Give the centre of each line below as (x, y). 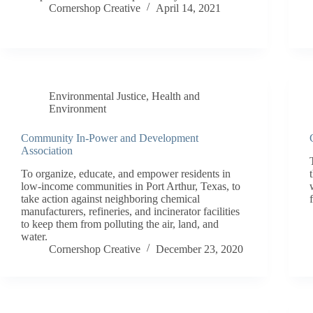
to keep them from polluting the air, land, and (120, 224)
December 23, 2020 (199, 249)
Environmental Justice (97, 96)
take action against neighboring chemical (110, 198)
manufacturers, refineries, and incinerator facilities (130, 211)
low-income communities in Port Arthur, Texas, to (131, 186)
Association (47, 150)
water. (34, 236)
